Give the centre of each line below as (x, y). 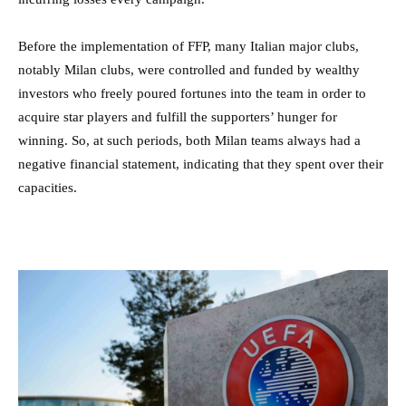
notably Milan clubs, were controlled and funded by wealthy (189, 70)
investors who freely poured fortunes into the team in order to (192, 94)
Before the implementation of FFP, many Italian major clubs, (188, 47)
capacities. (49, 188)
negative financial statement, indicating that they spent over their (201, 164)
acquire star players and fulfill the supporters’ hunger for (178, 117)
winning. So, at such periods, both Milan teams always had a (189, 141)
